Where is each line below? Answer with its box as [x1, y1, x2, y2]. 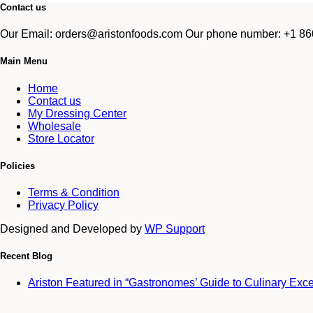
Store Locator [28, 132, 94, 145]
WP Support [145, 222, 205, 235]
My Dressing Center [28, 107, 126, 119]
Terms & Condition [28, 186, 119, 198]
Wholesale [28, 119, 81, 132]
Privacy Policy [28, 198, 99, 211]
